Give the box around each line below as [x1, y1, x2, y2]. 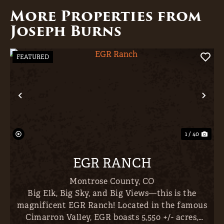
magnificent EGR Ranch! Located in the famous [16, 199, 207, 210]
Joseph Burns [10, 20, 121, 42]
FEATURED [16, 53, 49, 61]
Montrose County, [69, 175, 142, 186]
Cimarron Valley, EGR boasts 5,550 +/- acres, [25, 211, 198, 222]
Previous [19, 96, 69, 111]
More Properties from [10, 5, 201, 27]
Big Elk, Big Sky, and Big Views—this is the [27, 187, 196, 198]
